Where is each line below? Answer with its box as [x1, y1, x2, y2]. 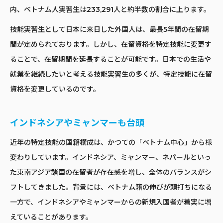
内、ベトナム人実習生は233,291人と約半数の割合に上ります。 [10, 4, 211, 14]
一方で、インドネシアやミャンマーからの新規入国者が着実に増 [10, 197, 212, 207]
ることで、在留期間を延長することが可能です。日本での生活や [10, 54, 211, 64]
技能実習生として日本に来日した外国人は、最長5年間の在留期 [10, 24, 209, 34]
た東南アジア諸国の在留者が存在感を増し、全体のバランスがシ [10, 167, 212, 177]
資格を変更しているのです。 [10, 84, 100, 94]
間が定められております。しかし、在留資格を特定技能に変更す [10, 39, 212, 49]
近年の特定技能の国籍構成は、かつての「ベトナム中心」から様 [10, 137, 212, 147]
